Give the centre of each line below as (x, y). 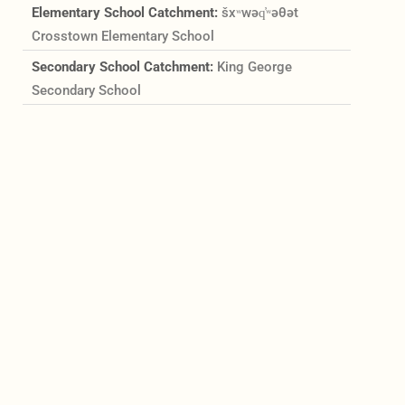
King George (254, 66)
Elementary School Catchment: (126, 12)
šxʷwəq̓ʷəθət (259, 12)
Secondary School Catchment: (124, 66)
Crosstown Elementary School (122, 36)
